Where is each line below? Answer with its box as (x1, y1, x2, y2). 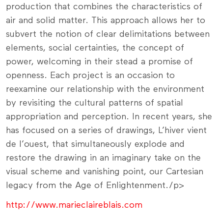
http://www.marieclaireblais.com (6, 201, 142, 210)
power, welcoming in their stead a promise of (6, 57, 193, 67)
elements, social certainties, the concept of (6, 44, 184, 53)
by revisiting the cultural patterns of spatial (6, 99, 183, 108)
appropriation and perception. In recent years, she (6, 112, 212, 122)
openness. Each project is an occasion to (6, 71, 175, 81)
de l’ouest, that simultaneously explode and (6, 140, 185, 149)
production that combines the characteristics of (6, 2, 202, 12)
